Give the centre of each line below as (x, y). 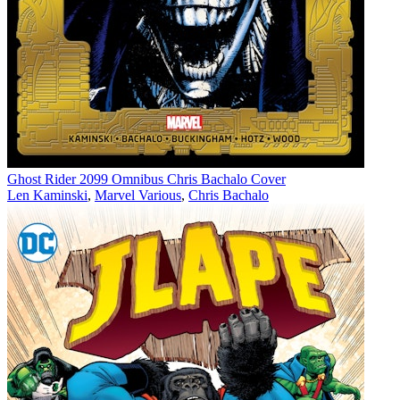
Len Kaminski (47, 195)
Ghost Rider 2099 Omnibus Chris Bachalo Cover (146, 179)
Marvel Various (138, 195)
